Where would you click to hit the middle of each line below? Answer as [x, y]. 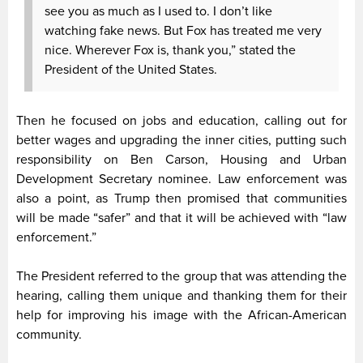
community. [49, 334]
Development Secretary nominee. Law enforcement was [181, 179]
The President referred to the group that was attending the [181, 276]
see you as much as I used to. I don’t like [158, 12]
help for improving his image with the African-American [181, 315]
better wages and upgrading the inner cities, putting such [181, 140]
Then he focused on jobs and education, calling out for [181, 120]
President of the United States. [131, 70]
